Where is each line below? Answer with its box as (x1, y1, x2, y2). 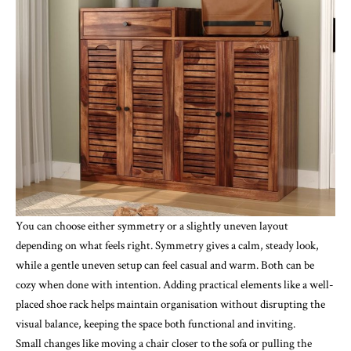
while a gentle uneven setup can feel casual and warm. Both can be (16, 258, 314, 273)
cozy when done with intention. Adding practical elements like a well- (16, 277, 334, 293)
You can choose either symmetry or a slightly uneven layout (16, 219, 288, 234)
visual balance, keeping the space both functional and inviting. (16, 317, 295, 332)
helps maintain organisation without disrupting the (89, 297, 325, 313)
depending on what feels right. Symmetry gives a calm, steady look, (16, 238, 319, 254)
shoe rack (46, 297, 89, 313)
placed (16, 297, 46, 313)
